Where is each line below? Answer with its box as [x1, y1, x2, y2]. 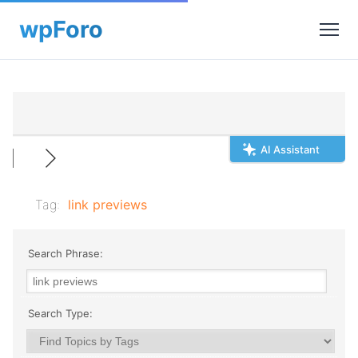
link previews [68, 197, 147, 213]
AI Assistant [261, 143, 320, 156]
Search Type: [25, 307, 93, 320]
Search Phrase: [25, 247, 103, 260]
